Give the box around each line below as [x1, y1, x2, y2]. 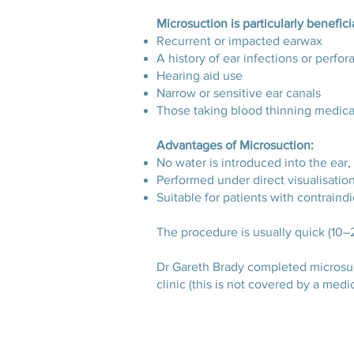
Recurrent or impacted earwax [156, 34, 322, 47]
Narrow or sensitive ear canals [156, 86, 321, 100]
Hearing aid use [156, 69, 243, 82]
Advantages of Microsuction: [156, 138, 314, 152]
